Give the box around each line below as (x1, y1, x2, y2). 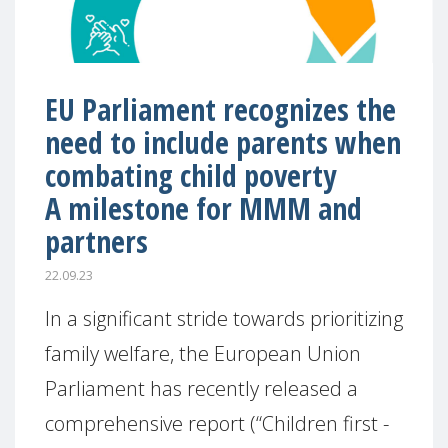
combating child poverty (45, 155, 336, 196)
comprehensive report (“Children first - (45, 409, 389, 437)
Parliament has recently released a (45, 374, 358, 402)
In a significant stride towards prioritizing (45, 304, 403, 332)
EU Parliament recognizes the (45, 89, 396, 130)
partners (45, 221, 148, 262)
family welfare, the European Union (45, 339, 361, 367)
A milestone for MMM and (45, 188, 362, 229)
